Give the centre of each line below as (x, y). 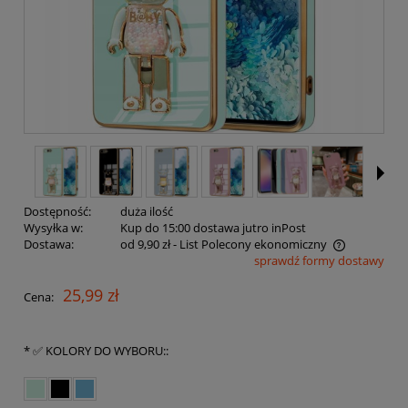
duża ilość (146, 212)
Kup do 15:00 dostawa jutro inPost (213, 228)
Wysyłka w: (53, 228)
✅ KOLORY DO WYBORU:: (99, 351)
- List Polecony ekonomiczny (250, 245)
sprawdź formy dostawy (319, 261)
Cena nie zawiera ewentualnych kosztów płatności (177, 263)
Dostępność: (57, 212)
